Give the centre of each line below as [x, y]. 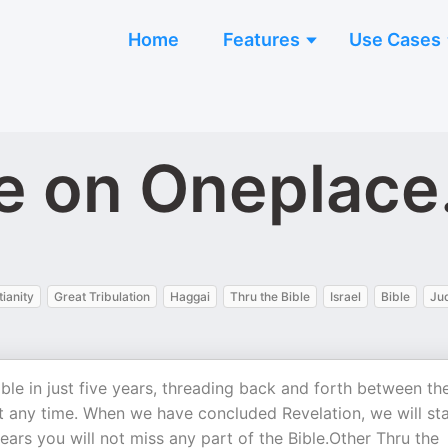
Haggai [190, 296]
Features [261, 39]
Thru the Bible [270, 296]
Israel [345, 296]
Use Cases [395, 39]
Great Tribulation [102, 296]
